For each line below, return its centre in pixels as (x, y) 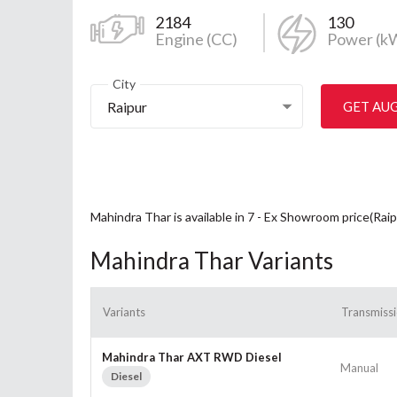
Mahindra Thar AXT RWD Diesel (192, 357)
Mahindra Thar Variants (212, 260)
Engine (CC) (196, 39)
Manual (359, 367)
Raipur (127, 106)
